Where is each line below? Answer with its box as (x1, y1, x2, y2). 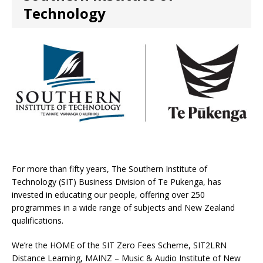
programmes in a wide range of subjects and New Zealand (12, 201, 235, 213)
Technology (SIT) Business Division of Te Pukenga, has (12, 176, 221, 187)
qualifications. (12, 214, 63, 226)
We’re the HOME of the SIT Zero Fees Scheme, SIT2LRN (12, 239, 227, 251)
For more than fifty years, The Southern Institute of (12, 163, 207, 174)
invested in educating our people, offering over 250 (12, 188, 205, 200)
